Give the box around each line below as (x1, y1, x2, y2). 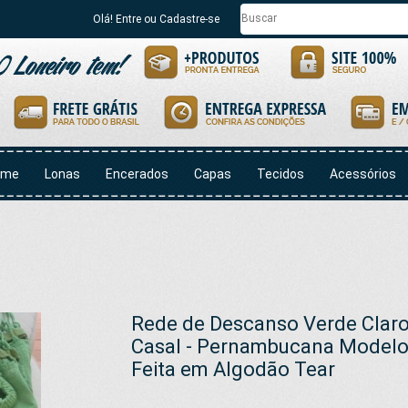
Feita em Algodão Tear (131, 358, 335, 381)
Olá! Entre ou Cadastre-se (93, 13, 219, 25)
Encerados (106, 167, 168, 181)
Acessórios (330, 167, 396, 181)
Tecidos (257, 167, 304, 181)
